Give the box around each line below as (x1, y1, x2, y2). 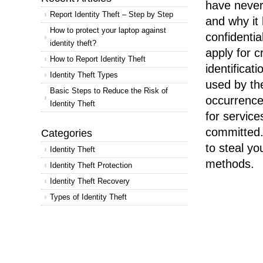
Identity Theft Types (50, 70, 118, 79)
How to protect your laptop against (50, 26, 166, 35)
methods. (205, 157, 254, 170)
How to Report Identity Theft (50, 55, 146, 63)
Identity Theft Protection (50, 161, 132, 170)
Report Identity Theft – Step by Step (50, 10, 173, 19)
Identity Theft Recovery (50, 177, 130, 186)
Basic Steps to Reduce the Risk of (50, 86, 168, 95)
